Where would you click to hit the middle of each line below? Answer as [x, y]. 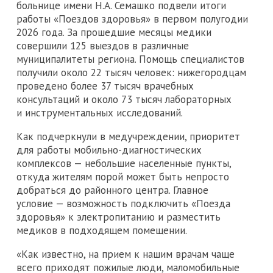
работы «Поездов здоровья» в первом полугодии [132, 19]
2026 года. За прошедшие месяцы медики [114, 32]
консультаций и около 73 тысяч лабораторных [124, 99]
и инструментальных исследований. [100, 112]
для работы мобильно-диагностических [109, 150]
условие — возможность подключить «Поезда [123, 203]
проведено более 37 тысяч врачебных [105, 86]
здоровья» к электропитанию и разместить [119, 217]
